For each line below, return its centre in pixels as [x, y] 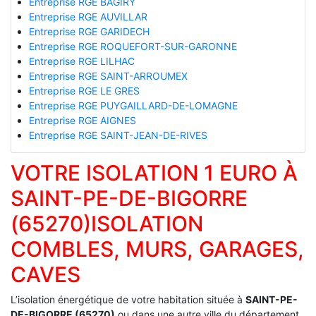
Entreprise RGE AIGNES [82, 120]
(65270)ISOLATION [107, 223]
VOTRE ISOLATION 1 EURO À [154, 172]
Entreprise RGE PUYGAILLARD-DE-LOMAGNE [133, 105]
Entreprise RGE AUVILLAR [88, 16]
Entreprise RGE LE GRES [84, 90]
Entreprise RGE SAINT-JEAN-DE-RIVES [118, 135]
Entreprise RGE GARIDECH [89, 31]
